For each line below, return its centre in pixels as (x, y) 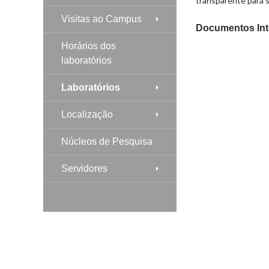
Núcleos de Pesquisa (107, 141)
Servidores (84, 168)
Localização (87, 114)
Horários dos (89, 46)
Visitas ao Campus (101, 19)
